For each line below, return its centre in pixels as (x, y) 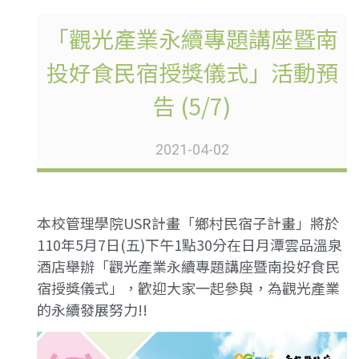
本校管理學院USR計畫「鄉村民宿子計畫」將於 (188, 222)
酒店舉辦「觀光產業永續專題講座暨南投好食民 (189, 266)
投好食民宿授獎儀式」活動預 (192, 72)
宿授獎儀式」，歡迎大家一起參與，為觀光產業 (189, 287)
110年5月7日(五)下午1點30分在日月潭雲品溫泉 (190, 244)
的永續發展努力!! (93, 309)
